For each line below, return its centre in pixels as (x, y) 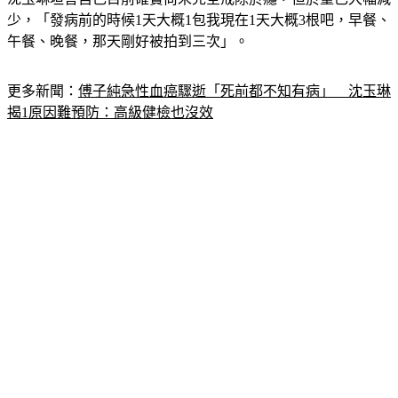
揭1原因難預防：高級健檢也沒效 (110, 113)
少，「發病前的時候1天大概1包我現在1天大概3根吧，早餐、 (199, 20)
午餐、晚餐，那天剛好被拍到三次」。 (128, 42)
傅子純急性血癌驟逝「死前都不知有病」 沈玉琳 (235, 92)
